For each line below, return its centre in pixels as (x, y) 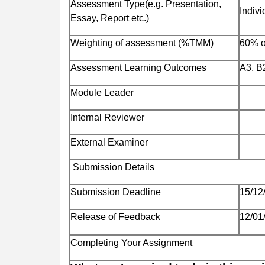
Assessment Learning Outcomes (138, 67)
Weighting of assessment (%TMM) (142, 43)
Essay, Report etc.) (110, 18)
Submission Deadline (116, 192)
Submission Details (112, 167)
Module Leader (102, 92)
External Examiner (109, 142)
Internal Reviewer (107, 117)
